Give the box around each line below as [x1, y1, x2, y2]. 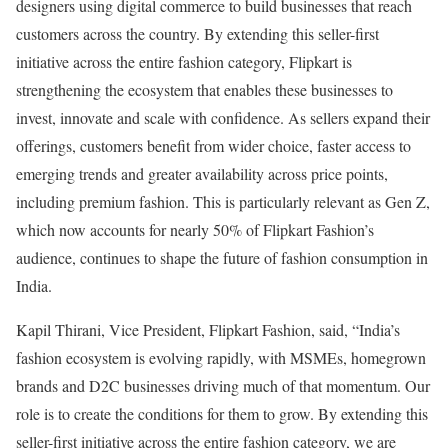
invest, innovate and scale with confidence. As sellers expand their [16, 107, 430, 128]
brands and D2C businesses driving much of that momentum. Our [16, 375, 430, 396]
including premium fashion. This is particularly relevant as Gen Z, [16, 191, 430, 212]
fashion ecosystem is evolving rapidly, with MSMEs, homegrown [16, 347, 426, 368]
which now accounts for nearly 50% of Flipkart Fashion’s [16, 219, 374, 240]
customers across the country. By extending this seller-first [16, 23, 379, 44]
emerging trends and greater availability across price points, [16, 163, 388, 184]
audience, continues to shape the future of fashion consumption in [16, 247, 428, 268]
